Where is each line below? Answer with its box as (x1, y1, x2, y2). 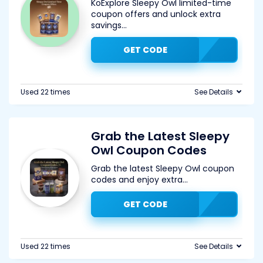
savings (91, 19, 122, 31)
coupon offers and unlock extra (91, 8, 221, 20)
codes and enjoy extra (91, 174, 183, 186)
